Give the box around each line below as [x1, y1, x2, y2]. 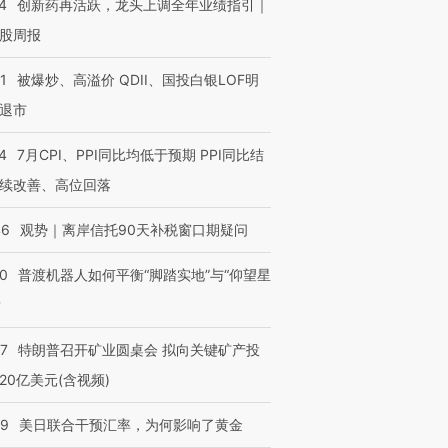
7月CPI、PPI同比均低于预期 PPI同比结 [17, 146, 264, 163]
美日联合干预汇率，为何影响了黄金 [19, 416, 243, 433]
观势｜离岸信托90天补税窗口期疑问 [20, 221, 248, 238]
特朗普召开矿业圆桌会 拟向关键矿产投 [18, 341, 260, 358]
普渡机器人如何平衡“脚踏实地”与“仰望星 [18, 266, 271, 283]
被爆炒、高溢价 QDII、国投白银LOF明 [17, 71, 259, 88]
